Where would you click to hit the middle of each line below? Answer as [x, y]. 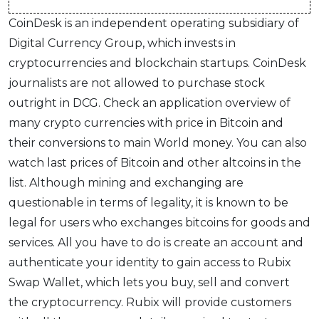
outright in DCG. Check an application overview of [150, 103]
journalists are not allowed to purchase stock [137, 83]
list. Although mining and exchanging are [126, 183]
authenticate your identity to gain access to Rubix [150, 263]
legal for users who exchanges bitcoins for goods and [159, 223]
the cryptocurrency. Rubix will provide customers [150, 303]
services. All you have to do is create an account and [156, 243]
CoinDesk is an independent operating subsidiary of [154, 23]
